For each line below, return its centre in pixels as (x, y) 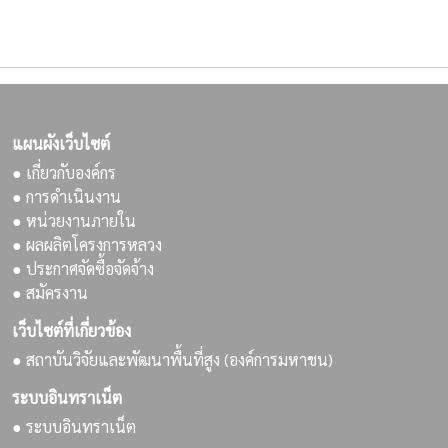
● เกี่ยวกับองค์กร (64, 172)
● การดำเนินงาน (66, 196)
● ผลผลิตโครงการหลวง (87, 244)
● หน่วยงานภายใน (74, 220)
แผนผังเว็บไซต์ (61, 143)
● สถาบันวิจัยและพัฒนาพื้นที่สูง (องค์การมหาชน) (172, 359)
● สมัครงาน (50, 292)
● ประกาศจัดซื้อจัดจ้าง (83, 268)
